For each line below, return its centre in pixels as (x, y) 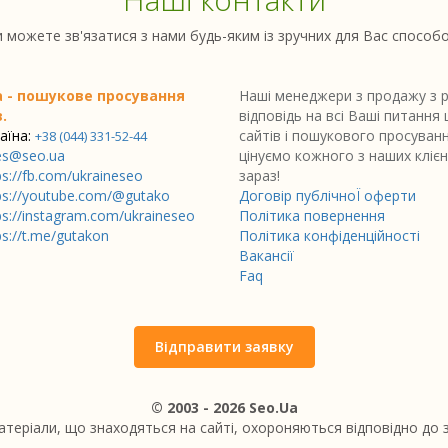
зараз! (259, 175)
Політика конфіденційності (329, 235)
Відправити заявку (224, 346)
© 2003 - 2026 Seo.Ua (224, 407)
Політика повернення (312, 215)
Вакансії (266, 255)
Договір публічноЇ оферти (327, 195)
